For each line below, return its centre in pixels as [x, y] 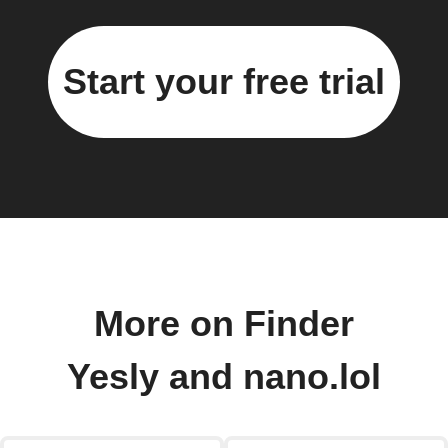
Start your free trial [224, 81]
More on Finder [224, 323]
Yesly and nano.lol [224, 376]
